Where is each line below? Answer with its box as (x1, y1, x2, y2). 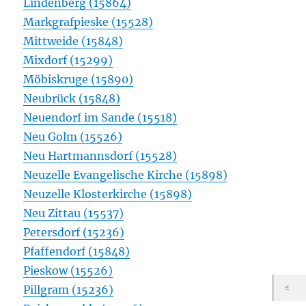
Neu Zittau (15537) (23, 206, 124, 221)
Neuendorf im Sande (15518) (23, 111, 178, 125)
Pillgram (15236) (23, 283, 114, 297)
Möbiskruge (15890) (23, 72, 134, 87)
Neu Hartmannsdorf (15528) (23, 149, 178, 163)
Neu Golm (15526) (23, 130, 123, 144)
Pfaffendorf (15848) (23, 245, 130, 259)
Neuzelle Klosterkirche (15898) (23, 187, 193, 201)
